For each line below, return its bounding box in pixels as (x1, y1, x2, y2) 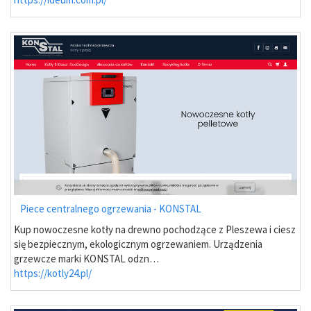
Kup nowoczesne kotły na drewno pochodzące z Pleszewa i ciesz (14, 222, 296, 236)
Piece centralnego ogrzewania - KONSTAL (20, 201, 201, 215)
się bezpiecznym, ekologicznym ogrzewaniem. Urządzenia (14, 237, 262, 251)
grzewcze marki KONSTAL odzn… (14, 251, 159, 265)
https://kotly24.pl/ (14, 266, 92, 280)
